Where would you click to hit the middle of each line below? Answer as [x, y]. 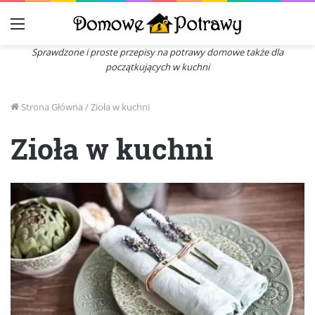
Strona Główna [51, 107]
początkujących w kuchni [157, 66]
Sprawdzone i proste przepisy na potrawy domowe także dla [157, 52]
